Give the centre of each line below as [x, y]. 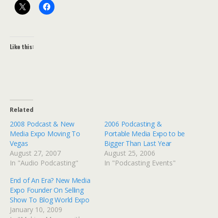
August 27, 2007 [35, 153]
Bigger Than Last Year [138, 143]
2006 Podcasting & [133, 124]
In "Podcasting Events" [140, 163]
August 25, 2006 [130, 153]
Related [22, 110]
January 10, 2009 [36, 209]
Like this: [22, 46]
